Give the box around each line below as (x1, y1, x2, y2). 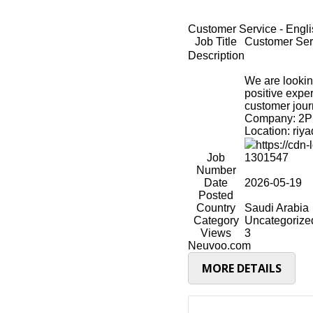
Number (196, 163, 236, 176)
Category (193, 214, 239, 226)
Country (196, 201, 236, 214)
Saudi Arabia (244, 201, 309, 214)
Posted (198, 189, 234, 201)
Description (187, 49, 245, 61)
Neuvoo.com (187, 239, 251, 252)
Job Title (195, 35, 238, 48)
